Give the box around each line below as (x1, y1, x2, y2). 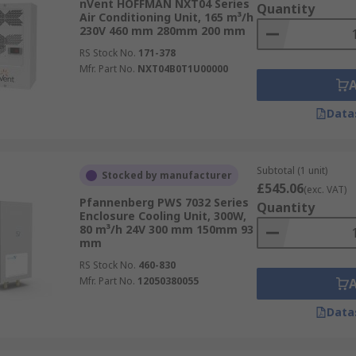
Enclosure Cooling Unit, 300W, (79, 208, 246, 223)
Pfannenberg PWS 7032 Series (79, 195, 249, 210)
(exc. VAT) (303, 183, 346, 196)
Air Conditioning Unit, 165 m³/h (79, 10, 253, 25)
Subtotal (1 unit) (256, 164, 327, 177)
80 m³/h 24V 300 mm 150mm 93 (79, 222, 253, 237)
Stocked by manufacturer (101, 168, 232, 182)
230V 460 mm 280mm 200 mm (79, 23, 246, 38)
